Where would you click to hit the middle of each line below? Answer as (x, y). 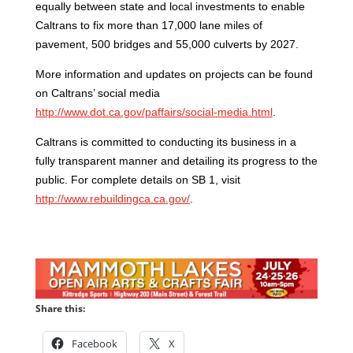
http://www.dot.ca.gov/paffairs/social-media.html (154, 111)
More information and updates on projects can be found (174, 74)
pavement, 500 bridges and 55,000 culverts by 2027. (167, 44)
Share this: (60, 308)
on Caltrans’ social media (97, 93)
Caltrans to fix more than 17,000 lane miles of (149, 25)
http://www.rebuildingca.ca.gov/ (112, 198)
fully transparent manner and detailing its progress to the (176, 160)
